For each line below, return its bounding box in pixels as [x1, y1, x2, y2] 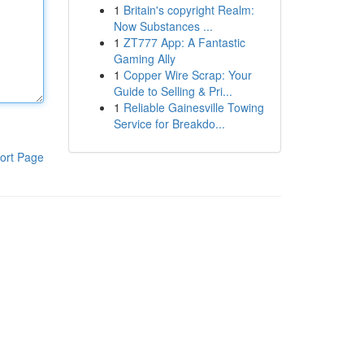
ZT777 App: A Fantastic [123, 34, 245, 50]
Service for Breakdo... [113, 115, 225, 132]
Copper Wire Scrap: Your [123, 67, 252, 83]
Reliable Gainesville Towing [123, 99, 264, 115]
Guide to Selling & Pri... [113, 83, 232, 99]
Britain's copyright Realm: [123, 2, 254, 18]
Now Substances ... [113, 18, 213, 34]
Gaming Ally [113, 50, 175, 67]
